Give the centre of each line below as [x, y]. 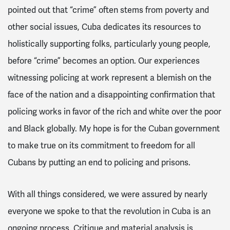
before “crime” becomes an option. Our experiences [104, 61]
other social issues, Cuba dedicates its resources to [104, 27]
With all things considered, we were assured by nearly [108, 194]
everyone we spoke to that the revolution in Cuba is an [109, 211]
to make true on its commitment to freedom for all [101, 146]
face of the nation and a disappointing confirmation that [111, 95]
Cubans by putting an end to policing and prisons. [99, 163]
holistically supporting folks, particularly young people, [109, 44]
